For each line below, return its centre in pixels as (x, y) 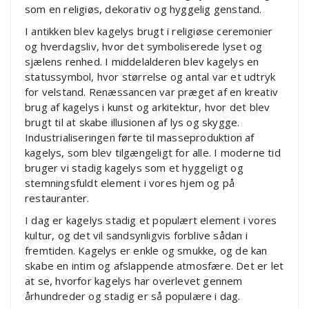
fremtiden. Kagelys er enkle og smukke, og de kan (146, 250)
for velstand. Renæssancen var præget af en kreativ (152, 91)
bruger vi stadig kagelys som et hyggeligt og (134, 167)
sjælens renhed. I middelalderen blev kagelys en (142, 61)
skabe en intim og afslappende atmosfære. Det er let (154, 265)
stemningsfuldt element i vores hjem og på (130, 182)
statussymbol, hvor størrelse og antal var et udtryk (150, 76)
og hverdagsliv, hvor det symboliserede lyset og (144, 46)
